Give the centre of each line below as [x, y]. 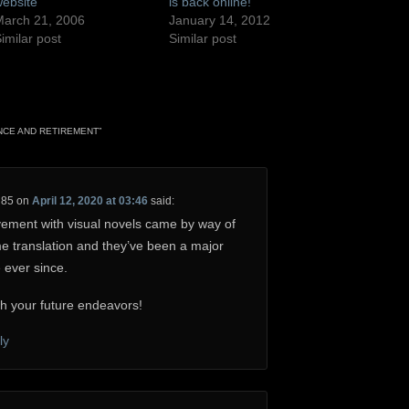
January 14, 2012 [220, 21]
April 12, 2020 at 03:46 [89, 200]
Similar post [203, 39]
